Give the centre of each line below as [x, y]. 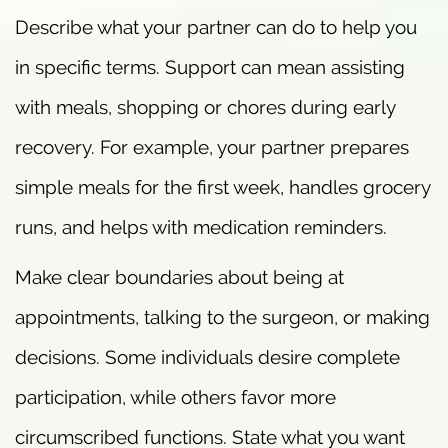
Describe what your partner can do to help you [216, 27]
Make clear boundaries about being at [179, 277]
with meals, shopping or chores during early [205, 107]
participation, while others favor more [175, 397]
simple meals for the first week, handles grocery [222, 187]
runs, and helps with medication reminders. [201, 227]
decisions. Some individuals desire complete [207, 357]
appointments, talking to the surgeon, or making [222, 317]
